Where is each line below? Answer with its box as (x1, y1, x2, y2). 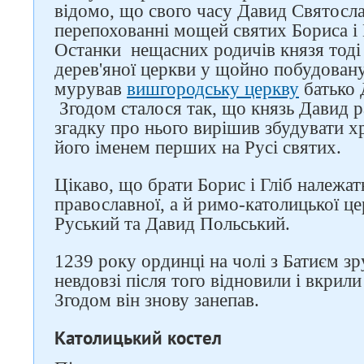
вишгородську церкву (127, 79, 299, 99)
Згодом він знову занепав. (54, 290, 259, 310)
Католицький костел (54, 326, 222, 349)
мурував (54, 79, 127, 99)
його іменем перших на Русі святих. (54, 137, 341, 158)
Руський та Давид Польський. (54, 214, 290, 234)
